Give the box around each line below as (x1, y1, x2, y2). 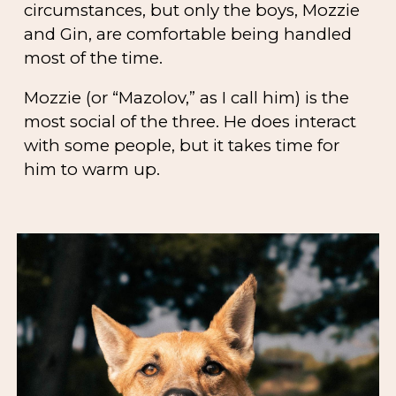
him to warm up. (24, 159, 161, 180)
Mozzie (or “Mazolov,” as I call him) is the (24, 88, 350, 109)
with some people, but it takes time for (24, 135, 340, 156)
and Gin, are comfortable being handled (24, 23, 353, 44)
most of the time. (24, 47, 164, 68)
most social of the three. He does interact (24, 111, 357, 133)
